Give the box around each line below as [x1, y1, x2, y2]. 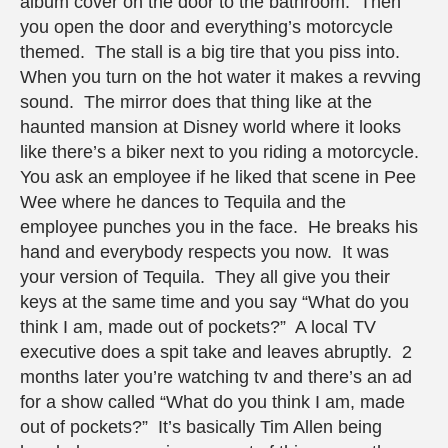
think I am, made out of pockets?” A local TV [20, 317, 376, 338]
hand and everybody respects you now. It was [20, 242, 389, 263]
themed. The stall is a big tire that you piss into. [20, 42, 405, 63]
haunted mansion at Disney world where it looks [20, 117, 401, 138]
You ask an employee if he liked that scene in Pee [20, 167, 416, 188]
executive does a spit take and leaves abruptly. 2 [20, 342, 412, 363]
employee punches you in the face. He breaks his [20, 217, 418, 238]
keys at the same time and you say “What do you [20, 292, 409, 313]
